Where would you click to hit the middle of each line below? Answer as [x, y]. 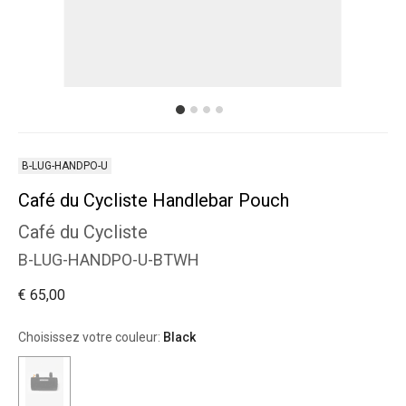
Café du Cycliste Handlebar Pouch [154, 200]
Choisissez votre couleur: [91, 337]
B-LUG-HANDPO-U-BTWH [109, 260]
